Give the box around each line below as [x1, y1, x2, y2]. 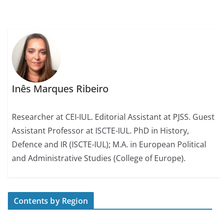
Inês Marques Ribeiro [12, 82, 109, 96]
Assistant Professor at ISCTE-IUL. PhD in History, [12, 125, 190, 137]
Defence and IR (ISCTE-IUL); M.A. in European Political [12, 139, 207, 150]
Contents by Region [14, 195, 88, 206]
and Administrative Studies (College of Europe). [12, 153, 186, 164]
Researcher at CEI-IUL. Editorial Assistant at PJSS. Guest [12, 111, 215, 123]
